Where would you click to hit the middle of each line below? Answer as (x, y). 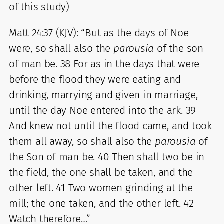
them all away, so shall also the (82, 141)
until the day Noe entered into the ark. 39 (103, 110)
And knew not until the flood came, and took (110, 126)
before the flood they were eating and (95, 79)
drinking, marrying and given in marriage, (103, 95)
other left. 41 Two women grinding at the (101, 188)
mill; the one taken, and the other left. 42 (101, 203)
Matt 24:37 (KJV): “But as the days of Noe (99, 33)
